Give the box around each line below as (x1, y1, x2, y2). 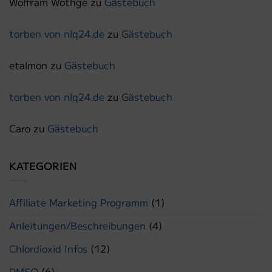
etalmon (9, 57, 47, 72)
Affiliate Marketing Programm (9, 195, 148, 210)
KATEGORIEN (9, 158, 77, 173)
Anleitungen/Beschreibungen (9, 218, 146, 233)
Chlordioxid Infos (9, 241, 87, 256)
